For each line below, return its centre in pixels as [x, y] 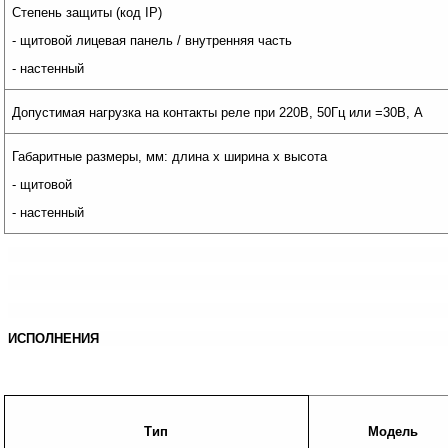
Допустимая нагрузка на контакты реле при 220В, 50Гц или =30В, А [218, 112]
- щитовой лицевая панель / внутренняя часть [152, 40]
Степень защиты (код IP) [87, 12]
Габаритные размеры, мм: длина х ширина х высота [170, 156]
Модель [392, 432]
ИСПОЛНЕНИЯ [53, 338]
